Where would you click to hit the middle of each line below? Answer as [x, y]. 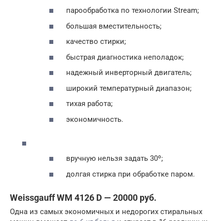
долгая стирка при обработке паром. [129, 174]
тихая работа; [88, 104]
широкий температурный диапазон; [128, 88]
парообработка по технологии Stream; [131, 11]
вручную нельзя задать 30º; [113, 159]
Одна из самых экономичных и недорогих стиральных [106, 211]
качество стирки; [95, 42]
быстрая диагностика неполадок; [124, 57]
